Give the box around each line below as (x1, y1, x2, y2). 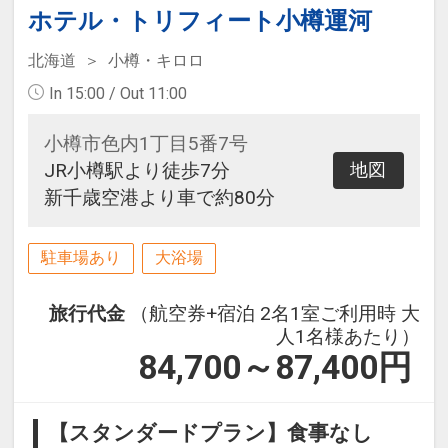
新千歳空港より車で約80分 (43, 186, 275, 210)
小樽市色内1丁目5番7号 (43, 132, 248, 156)
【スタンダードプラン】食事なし (48, 420, 374, 445)
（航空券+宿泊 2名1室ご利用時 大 (130, 301, 421, 325)
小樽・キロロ (107, 51, 204, 71)
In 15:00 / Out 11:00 (48, 84, 187, 104)
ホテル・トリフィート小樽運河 (27, 7, 372, 36)
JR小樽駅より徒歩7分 (43, 159, 230, 183)
